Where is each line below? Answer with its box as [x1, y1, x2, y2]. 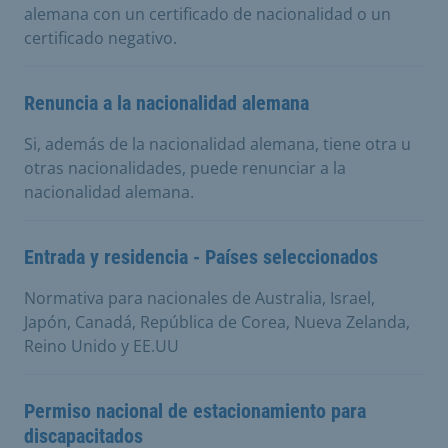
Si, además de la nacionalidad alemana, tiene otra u [24, 133, 411, 155]
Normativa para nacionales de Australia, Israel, [24, 287, 375, 309]
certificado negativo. [24, 27, 177, 49]
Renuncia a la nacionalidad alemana [24, 91, 309, 115]
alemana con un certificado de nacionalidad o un [24, 3, 391, 25]
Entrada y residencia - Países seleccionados [24, 245, 378, 269]
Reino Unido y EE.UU [24, 335, 179, 357]
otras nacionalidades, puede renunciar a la [24, 157, 346, 179]
